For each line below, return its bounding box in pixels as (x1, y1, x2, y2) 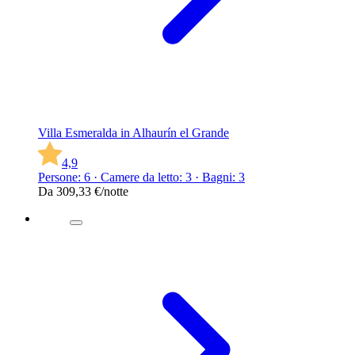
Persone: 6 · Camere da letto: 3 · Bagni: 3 (38, 170, 245, 184)
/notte (101, 184, 128, 198)
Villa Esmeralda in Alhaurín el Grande (38, 125, 229, 139)
